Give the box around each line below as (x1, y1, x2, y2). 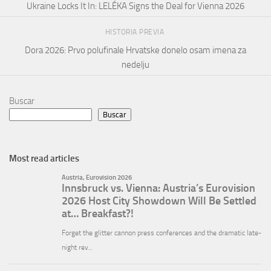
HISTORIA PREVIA (105, 28, 166, 37)
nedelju (122, 59, 149, 70)
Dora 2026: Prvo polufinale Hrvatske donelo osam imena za (25, 44, 246, 56)
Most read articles (9, 152, 79, 164)
